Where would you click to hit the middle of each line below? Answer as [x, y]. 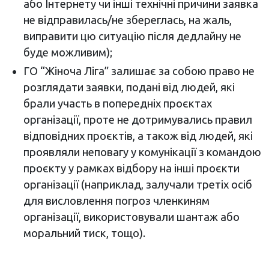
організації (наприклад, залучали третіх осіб [138, 184]
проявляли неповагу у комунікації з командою [142, 152]
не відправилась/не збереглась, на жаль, [127, 20]
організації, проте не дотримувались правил [138, 119]
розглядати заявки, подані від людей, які [129, 87]
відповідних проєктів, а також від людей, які [138, 135]
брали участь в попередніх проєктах [117, 103]
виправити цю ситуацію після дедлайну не [132, 36]
